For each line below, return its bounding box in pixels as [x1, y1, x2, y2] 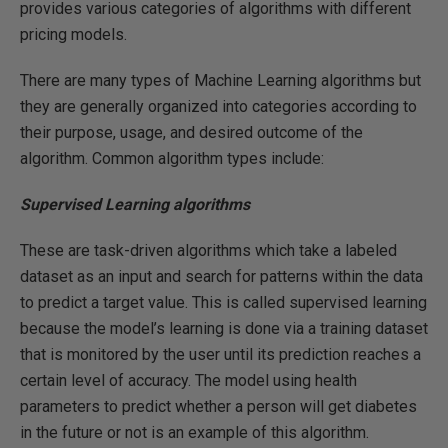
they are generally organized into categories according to [20, 96, 417, 116]
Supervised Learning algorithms [20, 194, 250, 214]
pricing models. [20, 24, 127, 44]
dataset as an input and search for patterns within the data [20, 266, 423, 286]
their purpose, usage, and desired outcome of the [20, 122, 363, 142]
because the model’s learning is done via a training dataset [20, 318, 428, 338]
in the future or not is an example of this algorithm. [20, 422, 369, 442]
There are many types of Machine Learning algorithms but [20, 70, 421, 90]
